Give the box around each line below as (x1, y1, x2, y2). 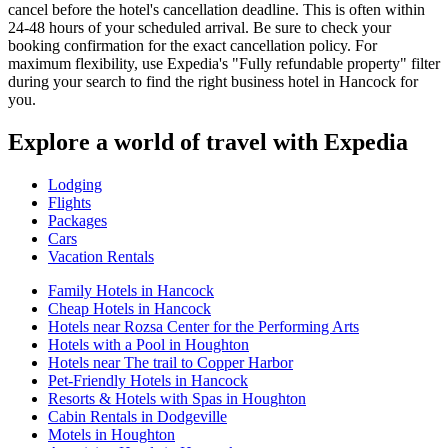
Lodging (48, 175, 102, 193)
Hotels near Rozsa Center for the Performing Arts (48, 317, 359, 335)
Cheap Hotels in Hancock (48, 299, 211, 317)
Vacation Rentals (48, 247, 154, 265)
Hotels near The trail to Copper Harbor (48, 353, 293, 371)
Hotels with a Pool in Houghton (48, 335, 249, 353)
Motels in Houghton (48, 425, 175, 443)
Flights (48, 193, 91, 211)
